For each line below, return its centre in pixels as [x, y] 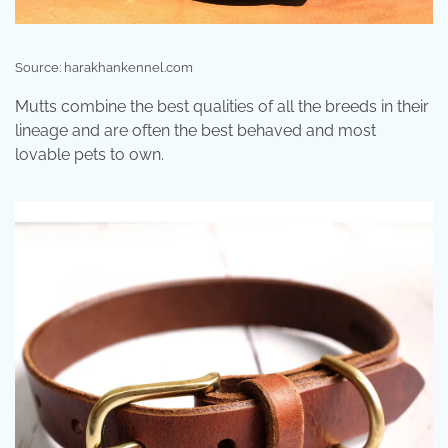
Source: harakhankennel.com [104, 67]
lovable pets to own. [89, 154]
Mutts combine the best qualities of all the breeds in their [222, 106]
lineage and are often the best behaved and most [195, 130]
